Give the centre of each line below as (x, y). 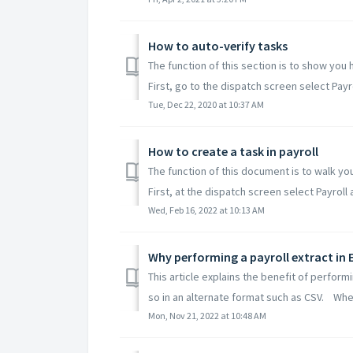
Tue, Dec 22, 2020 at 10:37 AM (206, 104)
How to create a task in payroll (233, 151)
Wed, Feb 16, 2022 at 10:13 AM (206, 210)
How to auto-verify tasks (218, 45)
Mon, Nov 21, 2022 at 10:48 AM (207, 315)
